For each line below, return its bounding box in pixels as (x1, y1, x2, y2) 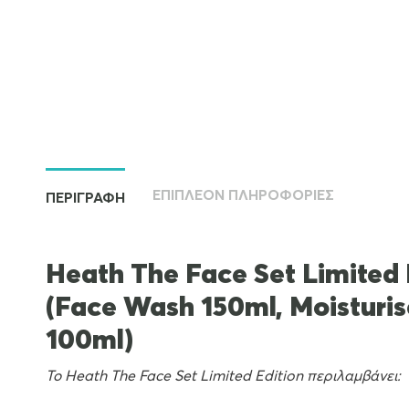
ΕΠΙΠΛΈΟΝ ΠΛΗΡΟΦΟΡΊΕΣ (152, 187, 334, 203)
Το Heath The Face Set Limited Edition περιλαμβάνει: (46, 368, 401, 383)
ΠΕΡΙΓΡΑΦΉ (46, 190, 125, 205)
